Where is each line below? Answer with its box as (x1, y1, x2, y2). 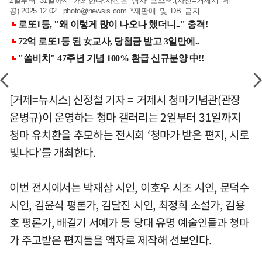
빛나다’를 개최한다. (9, 144, 96, 160)
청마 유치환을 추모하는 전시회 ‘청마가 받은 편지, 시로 (9, 126, 249, 143)
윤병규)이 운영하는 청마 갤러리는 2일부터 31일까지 (9, 109, 241, 125)
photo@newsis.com (63, 6, 127, 15)
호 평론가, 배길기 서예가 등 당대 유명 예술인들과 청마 (9, 214, 249, 230)
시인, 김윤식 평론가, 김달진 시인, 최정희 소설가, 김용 (9, 196, 245, 213)
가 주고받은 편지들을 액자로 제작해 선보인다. (9, 232, 212, 248)
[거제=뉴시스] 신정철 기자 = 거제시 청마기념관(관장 (9, 91, 240, 108)
